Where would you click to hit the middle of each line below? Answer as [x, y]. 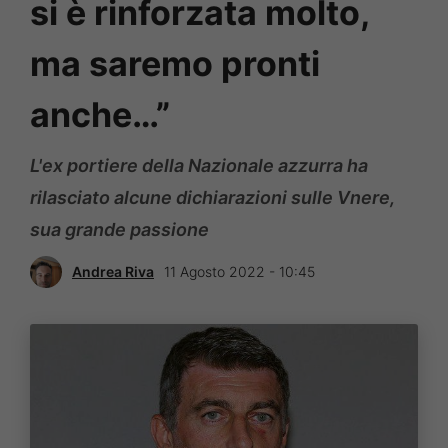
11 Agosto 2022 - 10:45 [239, 272]
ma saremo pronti [175, 63]
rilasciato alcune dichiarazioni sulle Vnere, [212, 197]
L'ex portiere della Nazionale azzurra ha [199, 165]
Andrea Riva [113, 272]
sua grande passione [119, 229]
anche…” [100, 114]
